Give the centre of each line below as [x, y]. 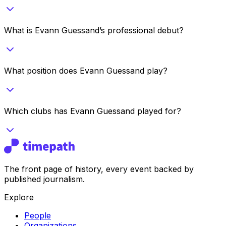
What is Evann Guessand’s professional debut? [94, 30]
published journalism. [44, 179]
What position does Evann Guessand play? [86, 70]
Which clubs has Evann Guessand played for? [93, 111]
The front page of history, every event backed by [99, 169]
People [38, 215]
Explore [19, 197]
